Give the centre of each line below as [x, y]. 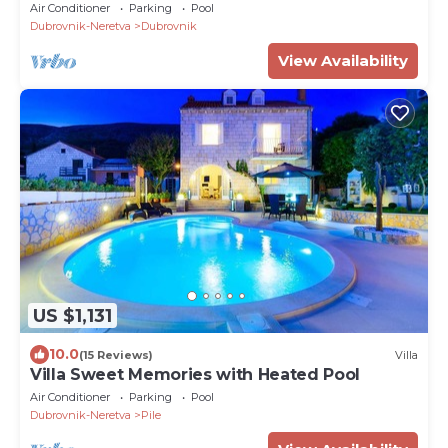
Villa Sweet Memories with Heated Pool [195, 375]
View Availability [343, 60]
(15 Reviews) [116, 354]
